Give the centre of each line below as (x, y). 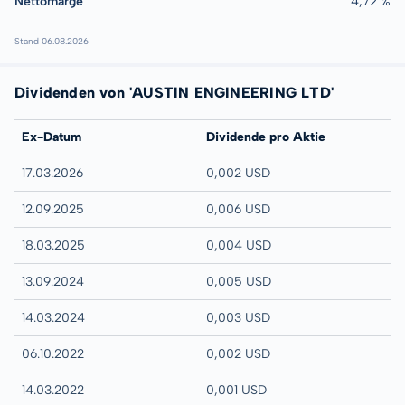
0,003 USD (238, 318)
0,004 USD (239, 245)
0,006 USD (238, 209)
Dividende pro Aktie (266, 137)
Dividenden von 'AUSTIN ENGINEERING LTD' (174, 93)
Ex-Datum (52, 137)
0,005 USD (239, 282)
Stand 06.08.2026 (52, 41)
